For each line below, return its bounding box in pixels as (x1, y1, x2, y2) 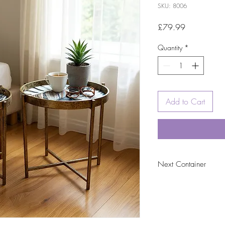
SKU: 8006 (158, 2, 187, 11)
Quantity (158, 43, 182, 53)
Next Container (158, 159, 206, 170)
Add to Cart (166, 96, 205, 107)
